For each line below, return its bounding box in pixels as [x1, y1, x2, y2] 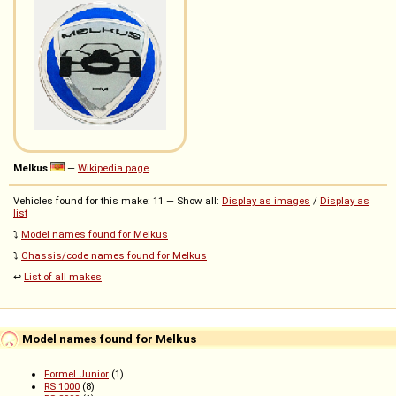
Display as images [222, 194, 310, 208]
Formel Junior [44, 368, 109, 381]
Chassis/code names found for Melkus [21, 249, 207, 263]
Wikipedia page [78, 162, 148, 175]
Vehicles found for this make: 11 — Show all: [13, 194, 222, 208]
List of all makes [24, 270, 102, 284]
